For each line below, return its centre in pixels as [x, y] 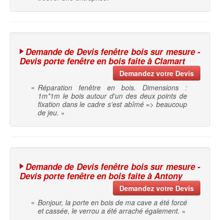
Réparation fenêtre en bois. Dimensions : [113, 88]
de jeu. [48, 113]
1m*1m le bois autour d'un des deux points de [113, 96]
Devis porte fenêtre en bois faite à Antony [101, 176]
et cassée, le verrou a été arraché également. [109, 211]
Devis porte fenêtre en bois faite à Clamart [102, 61]
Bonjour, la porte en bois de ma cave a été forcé [113, 203]
